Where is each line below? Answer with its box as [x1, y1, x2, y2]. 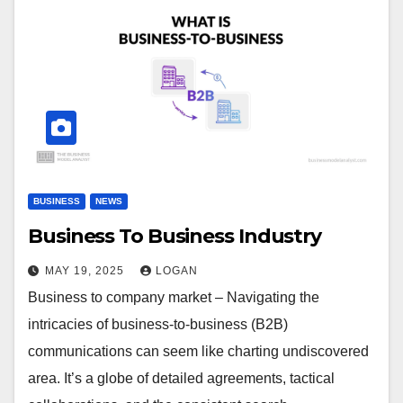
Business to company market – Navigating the [28, 290, 319, 306]
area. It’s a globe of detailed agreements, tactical [28, 371, 335, 387]
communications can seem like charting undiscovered [28, 344, 369, 360]
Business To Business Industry [28, 224, 322, 249]
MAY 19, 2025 [45, 264, 128, 278]
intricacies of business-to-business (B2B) [28, 317, 288, 333]
